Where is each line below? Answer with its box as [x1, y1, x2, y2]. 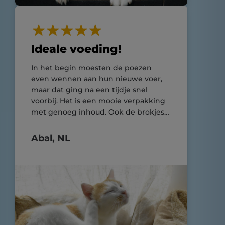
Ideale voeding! [31, 42, 122, 56]
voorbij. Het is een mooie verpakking [31, 96, 165, 105]
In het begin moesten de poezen [31, 63, 152, 72]
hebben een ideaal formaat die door [31, 119, 163, 128]
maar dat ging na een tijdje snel [31, 85, 148, 94]
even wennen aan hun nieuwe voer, [31, 74, 162, 83]
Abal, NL [31, 133, 70, 144]
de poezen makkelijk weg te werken [31, 130, 165, 139]
